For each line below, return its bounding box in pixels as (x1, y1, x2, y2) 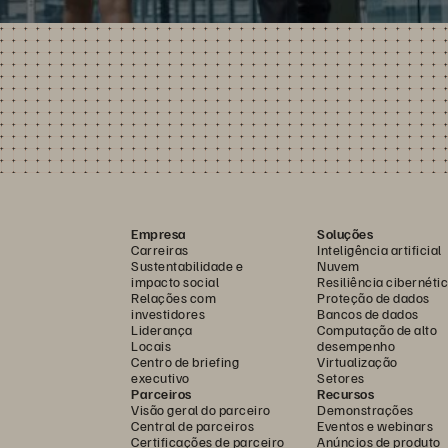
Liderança (131, 320, 193, 338)
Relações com (131, 288, 216, 306)
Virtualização (317, 352, 398, 370)
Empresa (131, 224, 187, 242)
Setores (317, 368, 365, 386)
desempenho (317, 336, 395, 354)
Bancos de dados (317, 304, 419, 322)
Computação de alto (317, 320, 437, 338)
